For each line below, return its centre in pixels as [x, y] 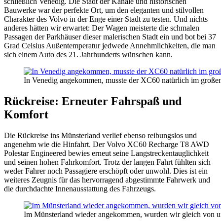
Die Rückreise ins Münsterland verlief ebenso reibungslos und [100, 136]
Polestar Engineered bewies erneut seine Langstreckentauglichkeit [106, 153]
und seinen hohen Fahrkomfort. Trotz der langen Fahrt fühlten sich [107, 162]
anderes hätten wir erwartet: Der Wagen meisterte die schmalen [102, 28]
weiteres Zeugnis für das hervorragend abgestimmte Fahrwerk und [107, 180]
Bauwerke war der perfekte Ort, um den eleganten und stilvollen [104, 10]
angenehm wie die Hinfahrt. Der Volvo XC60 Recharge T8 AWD [107, 145]
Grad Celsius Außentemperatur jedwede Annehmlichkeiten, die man [110, 46]
